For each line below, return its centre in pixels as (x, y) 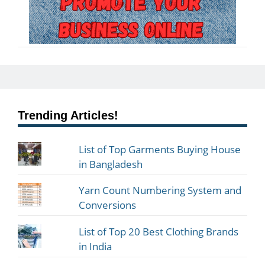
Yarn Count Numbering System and (160, 190)
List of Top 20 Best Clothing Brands (159, 231)
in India (96, 246)
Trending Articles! (68, 115)
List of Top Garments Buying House (160, 149)
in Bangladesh (111, 164)
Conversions (108, 205)
